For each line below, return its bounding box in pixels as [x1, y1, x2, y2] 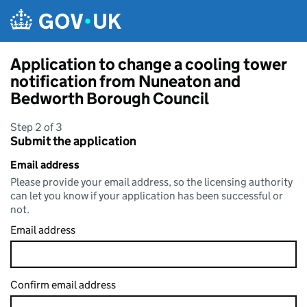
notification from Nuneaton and [10, 71, 241, 91]
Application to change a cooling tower [10, 54, 286, 74]
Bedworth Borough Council [10, 88, 209, 108]
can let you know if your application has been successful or [10, 189, 283, 202]
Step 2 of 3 [10, 121, 62, 134]
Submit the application [10, 134, 136, 149]
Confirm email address [10, 278, 116, 291]
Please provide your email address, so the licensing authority [10, 175, 293, 188]
